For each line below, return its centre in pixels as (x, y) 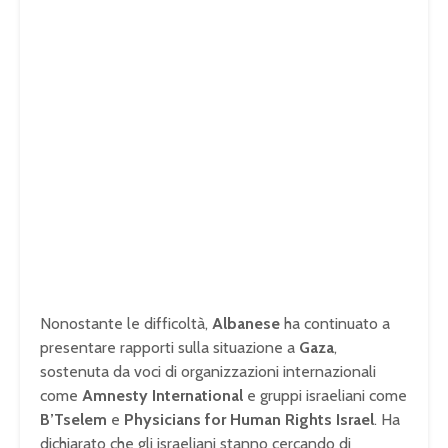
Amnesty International (162, 396)
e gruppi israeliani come (325, 396)
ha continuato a (335, 324)
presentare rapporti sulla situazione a (169, 348)
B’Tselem (73, 420)
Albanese (246, 324)
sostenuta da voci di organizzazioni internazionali (208, 372)
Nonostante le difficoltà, (126, 324)
